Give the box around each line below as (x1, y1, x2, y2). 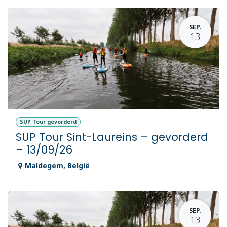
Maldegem (25, 161, 63, 171)
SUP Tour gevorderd (19, 118, 77, 126)
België (67, 161, 90, 171)
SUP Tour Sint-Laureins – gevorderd (16, 130, 208, 145)
